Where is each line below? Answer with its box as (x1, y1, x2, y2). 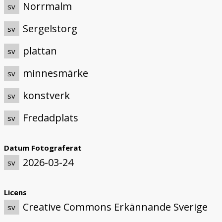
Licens (3, 187, 27, 197)
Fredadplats (23, 111, 79, 124)
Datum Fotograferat (3, 142, 82, 153)
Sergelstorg (23, 21, 78, 35)
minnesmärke (23, 66, 89, 80)
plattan (23, 44, 57, 57)
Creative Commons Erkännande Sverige (23, 200, 208, 214)
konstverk (23, 88, 70, 102)
